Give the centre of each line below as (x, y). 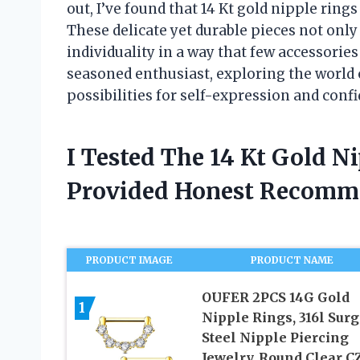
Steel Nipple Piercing (275, 338)
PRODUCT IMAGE (130, 260)
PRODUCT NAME (292, 260)
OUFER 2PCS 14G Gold (275, 298)
